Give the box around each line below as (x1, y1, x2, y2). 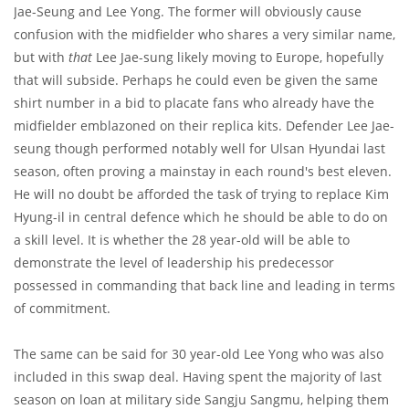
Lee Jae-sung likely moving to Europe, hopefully (96, 48, 383, 67)
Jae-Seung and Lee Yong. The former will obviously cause (14, 3, 362, 21)
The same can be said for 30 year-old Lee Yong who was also (14, 345, 383, 363)
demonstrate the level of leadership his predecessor (14, 254, 334, 272)
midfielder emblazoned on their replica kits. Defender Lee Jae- (14, 117, 394, 135)
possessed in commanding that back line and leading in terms (14, 277, 395, 295)
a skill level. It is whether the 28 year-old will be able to (14, 231, 350, 249)
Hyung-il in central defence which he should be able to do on (14, 208, 388, 226)
